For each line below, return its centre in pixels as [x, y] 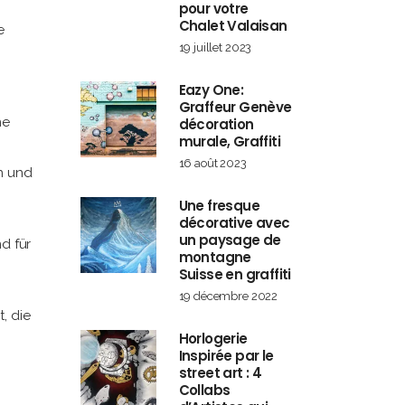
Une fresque [219, 206]
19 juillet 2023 [215, 47]
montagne [215, 257]
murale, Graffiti [229, 141]
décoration [216, 124]
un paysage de [230, 240]
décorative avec [234, 223]
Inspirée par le [226, 356]
